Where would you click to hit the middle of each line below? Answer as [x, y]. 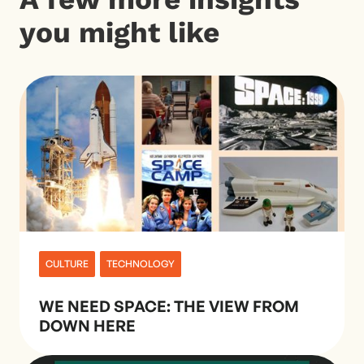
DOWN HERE [87, 325]
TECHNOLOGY [141, 263]
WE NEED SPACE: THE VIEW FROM [169, 306]
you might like [119, 32]
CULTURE [67, 263]
